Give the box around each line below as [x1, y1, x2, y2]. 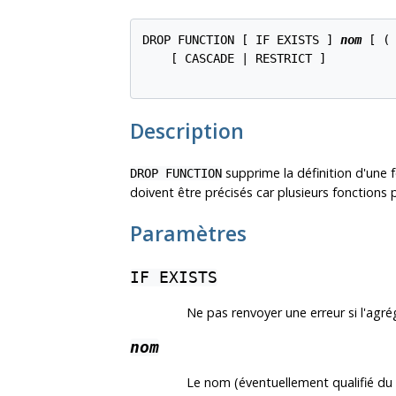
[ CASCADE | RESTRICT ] [141, 51, 326, 66]
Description [130, 116, 244, 145]
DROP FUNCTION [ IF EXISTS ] [141, 33, 340, 48]
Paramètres [130, 219, 247, 247]
